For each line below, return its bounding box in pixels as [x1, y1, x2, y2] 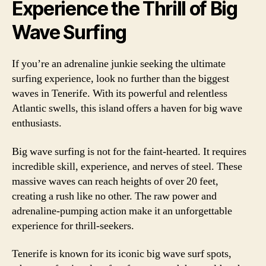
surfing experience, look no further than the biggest [12, 72, 229, 85]
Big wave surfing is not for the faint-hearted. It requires [12, 144, 246, 159]
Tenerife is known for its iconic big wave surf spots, [12, 247, 232, 261]
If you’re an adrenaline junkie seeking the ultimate [12, 57, 226, 71]
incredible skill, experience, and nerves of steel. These [12, 159, 242, 173]
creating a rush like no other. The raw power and [12, 189, 217, 203]
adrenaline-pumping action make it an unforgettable [12, 204, 232, 218]
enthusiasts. [12, 116, 62, 130]
